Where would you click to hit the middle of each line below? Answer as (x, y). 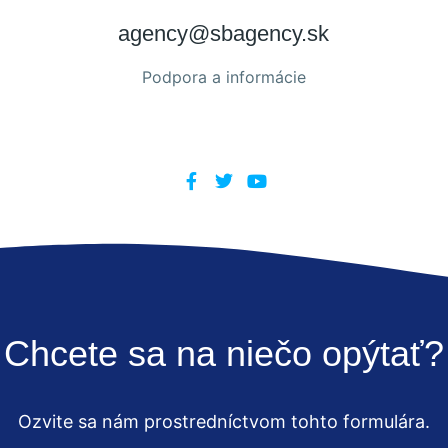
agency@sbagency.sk (224, 33)
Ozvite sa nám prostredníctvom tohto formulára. (224, 421)
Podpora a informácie (223, 77)
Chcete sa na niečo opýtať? (224, 353)
